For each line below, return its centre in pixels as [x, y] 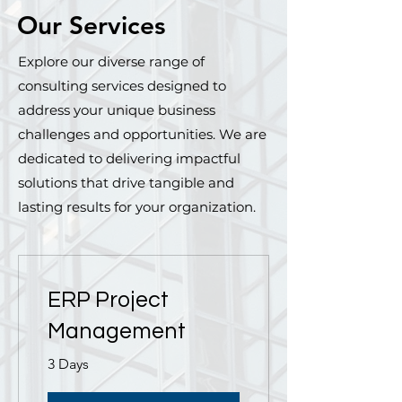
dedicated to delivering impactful [129, 158]
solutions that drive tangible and [126, 183]
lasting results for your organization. [137, 207]
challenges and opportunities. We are [142, 134]
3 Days [68, 364]
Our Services [91, 25]
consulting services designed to [122, 86]
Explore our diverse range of [111, 61]
